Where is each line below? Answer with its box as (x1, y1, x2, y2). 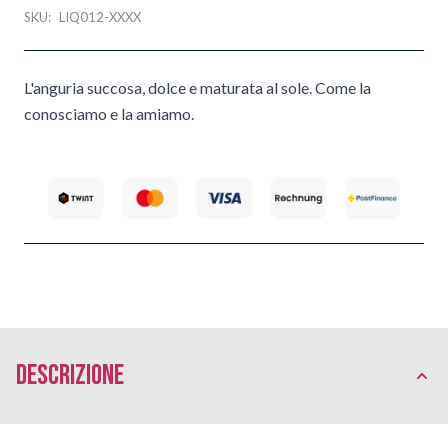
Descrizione (16, 358, 124, 392)
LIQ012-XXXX (59, 9, 141, 25)
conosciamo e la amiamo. (24, 104, 194, 123)
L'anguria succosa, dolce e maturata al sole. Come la (24, 78, 371, 97)
